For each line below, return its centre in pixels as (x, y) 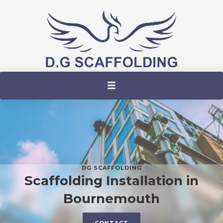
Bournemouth (111, 199)
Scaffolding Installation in (111, 181)
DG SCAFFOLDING (111, 168)
